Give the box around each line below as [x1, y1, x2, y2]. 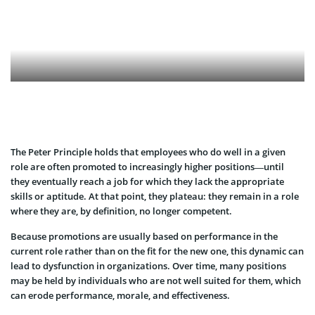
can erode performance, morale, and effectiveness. [11, 288, 230, 302]
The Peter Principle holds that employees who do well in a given [11, 145, 285, 158]
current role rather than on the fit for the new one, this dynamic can [11, 244, 304, 257]
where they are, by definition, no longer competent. [11, 204, 232, 217]
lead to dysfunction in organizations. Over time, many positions [11, 259, 286, 272]
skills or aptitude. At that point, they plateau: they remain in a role [11, 189, 299, 202]
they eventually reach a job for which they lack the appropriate [11, 174, 284, 188]
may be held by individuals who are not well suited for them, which [11, 274, 301, 287]
